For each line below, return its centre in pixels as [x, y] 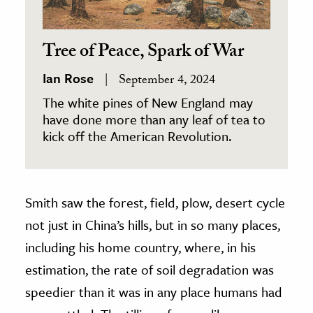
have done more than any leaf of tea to [154, 119]
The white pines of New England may [148, 102]
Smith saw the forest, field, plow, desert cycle [155, 202]
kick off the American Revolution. [137, 136]
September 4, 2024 [165, 81]
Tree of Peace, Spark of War [143, 53]
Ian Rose [68, 78]
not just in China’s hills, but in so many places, [153, 224]
